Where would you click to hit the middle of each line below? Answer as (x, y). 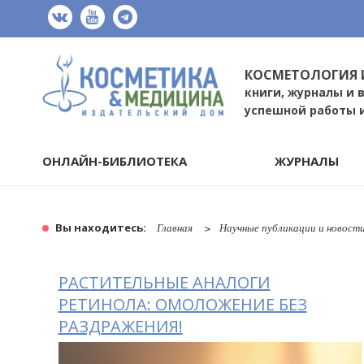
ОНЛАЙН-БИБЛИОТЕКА (114, 160)
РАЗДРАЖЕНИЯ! (120, 326)
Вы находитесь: (102, 227)
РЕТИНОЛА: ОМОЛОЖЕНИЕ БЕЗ (182, 304)
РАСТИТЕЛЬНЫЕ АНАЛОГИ (164, 282)
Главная (174, 227)
